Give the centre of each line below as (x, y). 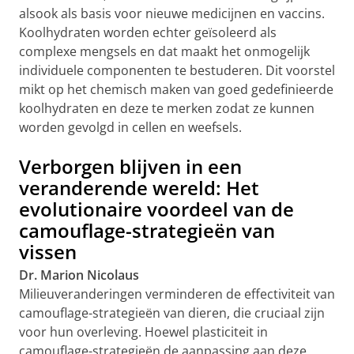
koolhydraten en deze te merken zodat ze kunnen (167, 108)
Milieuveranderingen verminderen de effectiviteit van (177, 294)
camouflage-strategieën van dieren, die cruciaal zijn (172, 313)
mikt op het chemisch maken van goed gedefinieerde (176, 89)
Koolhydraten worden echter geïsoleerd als (148, 32)
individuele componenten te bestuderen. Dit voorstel (177, 70)
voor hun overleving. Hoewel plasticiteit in (143, 332)
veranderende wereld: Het (139, 188)
